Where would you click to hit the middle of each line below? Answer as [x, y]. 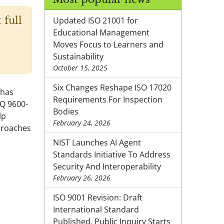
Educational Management [101, 33]
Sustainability [78, 57]
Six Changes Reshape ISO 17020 [112, 88]
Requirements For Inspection [108, 100]
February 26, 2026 [82, 178]
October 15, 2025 [80, 68]
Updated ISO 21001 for [95, 21]
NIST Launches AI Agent [97, 143]
